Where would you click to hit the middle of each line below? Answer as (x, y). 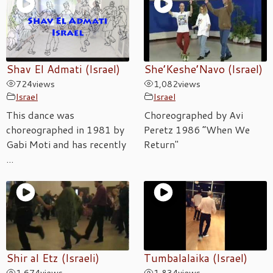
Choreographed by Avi (193, 115)
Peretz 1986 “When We (197, 129)
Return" (161, 144)
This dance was (40, 115)
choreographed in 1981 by (65, 129)
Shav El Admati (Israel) (63, 69)
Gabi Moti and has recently (66, 144)
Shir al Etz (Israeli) (53, 258)
